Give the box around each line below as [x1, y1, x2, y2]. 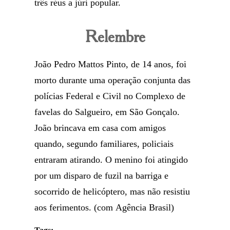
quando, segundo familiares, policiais [34, 139, 174, 149]
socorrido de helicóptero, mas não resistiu [34, 186, 190, 197]
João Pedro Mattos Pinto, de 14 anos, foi [34, 59, 187, 69]
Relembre [85, 26, 145, 46]
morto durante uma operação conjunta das [34, 75, 191, 85]
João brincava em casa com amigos [34, 123, 166, 133]
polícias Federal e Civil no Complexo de [34, 91, 186, 101]
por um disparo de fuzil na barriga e [34, 170, 169, 181]
